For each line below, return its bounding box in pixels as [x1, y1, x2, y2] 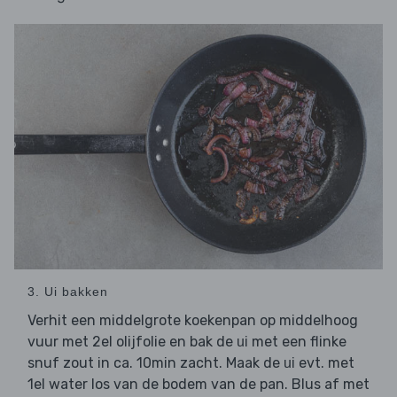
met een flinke [248, 333, 346, 351]
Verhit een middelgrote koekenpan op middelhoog [27, 312, 358, 330]
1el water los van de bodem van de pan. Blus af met [27, 376, 370, 393]
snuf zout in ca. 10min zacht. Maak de [27, 354, 284, 372]
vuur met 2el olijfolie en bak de [27, 333, 237, 351]
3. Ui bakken [27, 284, 108, 300]
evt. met [295, 354, 354, 372]
